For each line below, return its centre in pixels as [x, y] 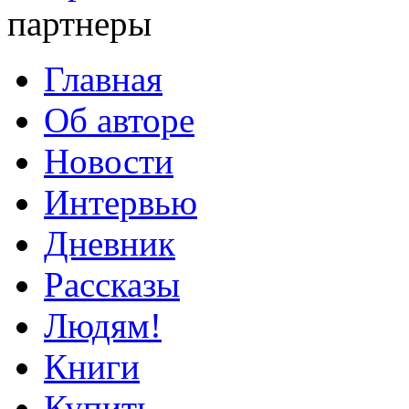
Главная [103, 79]
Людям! [103, 326]
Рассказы [112, 285]
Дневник [110, 244]
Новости [109, 162]
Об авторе [119, 121]
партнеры [79, 24]
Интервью [121, 203]
